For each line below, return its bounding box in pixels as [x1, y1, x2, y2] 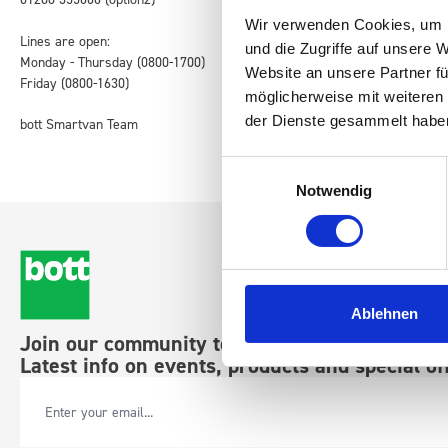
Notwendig [295, 182, 373, 200]
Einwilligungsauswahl [221, 158, 361, 176]
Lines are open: [20, 32, 110, 49]
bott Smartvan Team [20, 115, 138, 132]
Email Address [27, 410, 100, 426]
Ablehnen [351, 305, 418, 323]
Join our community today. [20, 329, 269, 358]
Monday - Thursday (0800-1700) [20, 53, 205, 70]
